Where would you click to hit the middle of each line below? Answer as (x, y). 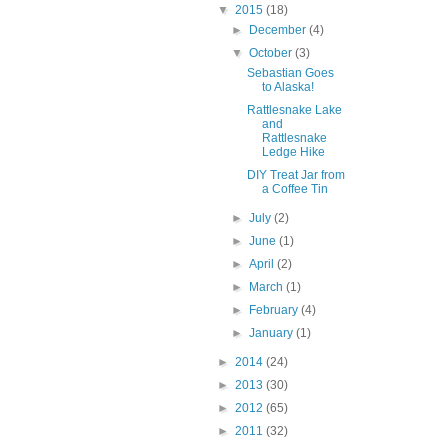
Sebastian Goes (290, 73)
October (272, 53)
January (273, 333)
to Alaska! (287, 87)
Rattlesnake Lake (294, 110)
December (279, 30)
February (275, 310)
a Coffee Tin (294, 189)
